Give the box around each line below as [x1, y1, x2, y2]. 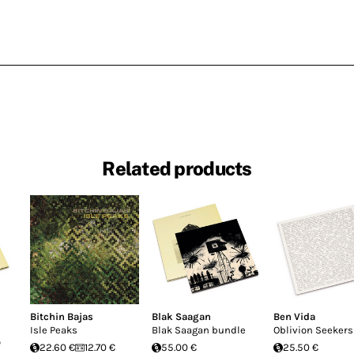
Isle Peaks [30, 324, 77, 336]
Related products [102, 157, 252, 180]
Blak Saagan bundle [152, 324, 246, 336]
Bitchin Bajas [30, 311, 93, 322]
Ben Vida [273, 311, 315, 322]
